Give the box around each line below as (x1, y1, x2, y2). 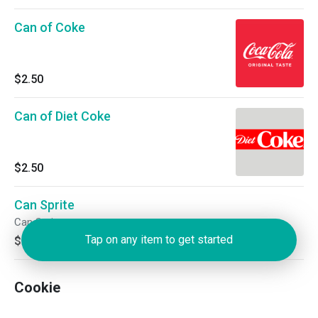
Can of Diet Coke (14, 109, 111, 124)
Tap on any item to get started (85, 233, 233, 246)
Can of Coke (14, 20, 85, 35)
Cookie (14, 279, 60, 296)
